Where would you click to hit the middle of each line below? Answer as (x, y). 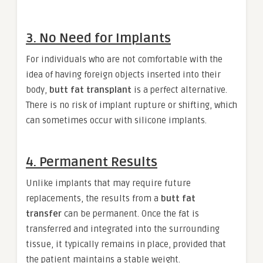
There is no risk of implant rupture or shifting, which (131, 105)
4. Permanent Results (92, 162)
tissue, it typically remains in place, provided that (126, 245)
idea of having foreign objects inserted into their (123, 75)
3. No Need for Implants (98, 38)
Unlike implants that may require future (108, 183)
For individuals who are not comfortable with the (124, 60)
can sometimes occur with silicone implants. (116, 121)
